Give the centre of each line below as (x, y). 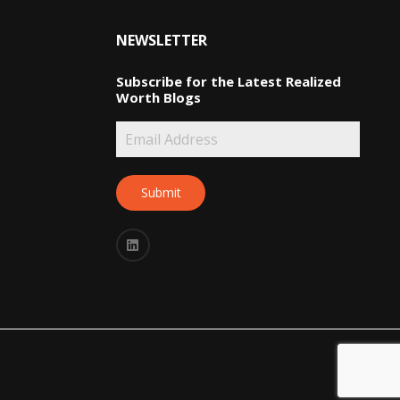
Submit (161, 192)
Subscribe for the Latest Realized (229, 81)
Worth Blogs (158, 97)
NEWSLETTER (162, 40)
